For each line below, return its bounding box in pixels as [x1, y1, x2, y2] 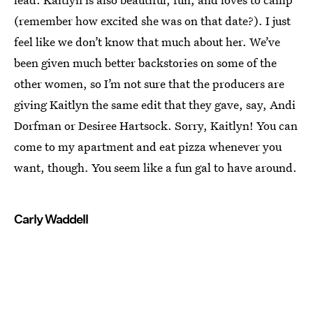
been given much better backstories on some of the [14, 54, 277, 71]
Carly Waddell [14, 211, 88, 226]
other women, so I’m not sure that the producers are [14, 75, 284, 92]
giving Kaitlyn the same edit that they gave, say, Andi [14, 96, 296, 112]
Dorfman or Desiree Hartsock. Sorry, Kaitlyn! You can [14, 117, 298, 133]
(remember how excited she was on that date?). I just [14, 12, 291, 29]
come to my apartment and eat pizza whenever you [14, 138, 282, 154]
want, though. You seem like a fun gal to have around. [14, 159, 297, 175]
